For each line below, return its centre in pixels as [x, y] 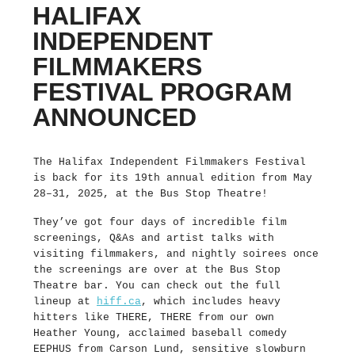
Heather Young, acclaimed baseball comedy [160, 333]
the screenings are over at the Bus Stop [157, 269]
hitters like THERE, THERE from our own [154, 317]
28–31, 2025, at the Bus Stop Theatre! [151, 193]
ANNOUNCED [115, 117]
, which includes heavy [211, 301]
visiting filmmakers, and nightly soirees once [176, 254]
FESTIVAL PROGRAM [162, 92]
